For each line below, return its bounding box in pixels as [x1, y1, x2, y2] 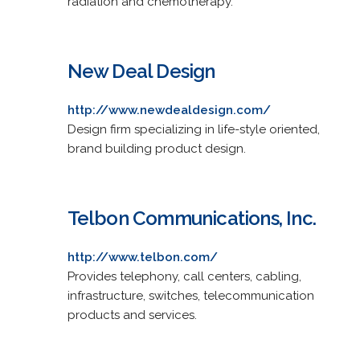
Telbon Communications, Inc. [67, 206, 316, 230]
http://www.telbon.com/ [67, 249, 218, 264]
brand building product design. [67, 141, 246, 156]
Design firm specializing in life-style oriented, [67, 121, 320, 137]
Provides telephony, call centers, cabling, [67, 268, 301, 284]
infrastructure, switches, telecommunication [67, 288, 314, 303]
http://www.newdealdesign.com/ [67, 102, 271, 117]
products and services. [67, 307, 197, 322]
